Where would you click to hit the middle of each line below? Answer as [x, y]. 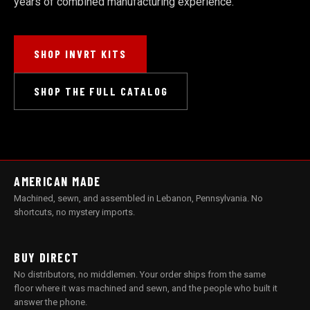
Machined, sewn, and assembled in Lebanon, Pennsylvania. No [139, 198]
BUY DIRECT [47, 257]
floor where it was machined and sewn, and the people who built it [146, 288]
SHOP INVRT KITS [80, 53]
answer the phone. [51, 302]
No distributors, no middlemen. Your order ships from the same [140, 274]
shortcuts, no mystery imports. [75, 212]
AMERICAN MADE [57, 181]
